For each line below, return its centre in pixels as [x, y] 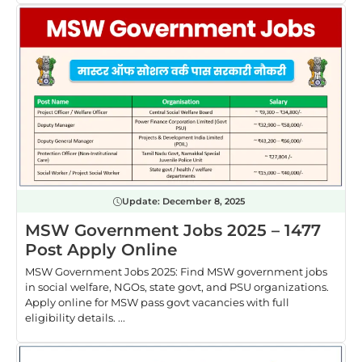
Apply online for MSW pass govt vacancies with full [157, 303]
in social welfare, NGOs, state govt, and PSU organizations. [177, 287]
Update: [142, 202]
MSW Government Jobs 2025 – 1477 [173, 231]
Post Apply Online [101, 250]
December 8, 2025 [204, 202]
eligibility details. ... [75, 318]
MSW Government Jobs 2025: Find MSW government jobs [176, 272]
